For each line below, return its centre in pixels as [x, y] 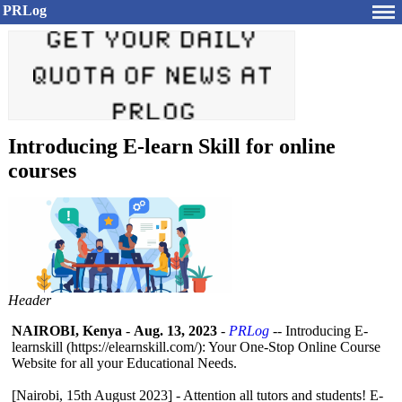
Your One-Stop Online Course [293, 347]
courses [42, 170]
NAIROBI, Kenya [67, 331]
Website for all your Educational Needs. [124, 363]
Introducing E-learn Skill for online [172, 146]
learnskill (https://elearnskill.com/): [109, 347]
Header [30, 300]
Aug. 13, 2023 [175, 331]
